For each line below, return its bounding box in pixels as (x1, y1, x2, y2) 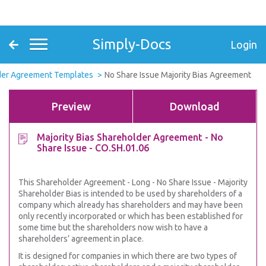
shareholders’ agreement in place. (18, 234, 144, 243)
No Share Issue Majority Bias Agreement (104, 70, 251, 80)
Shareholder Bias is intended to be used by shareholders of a (18, 189, 242, 198)
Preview (51, 100, 91, 112)
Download (169, 100, 220, 112)
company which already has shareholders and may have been (18, 200, 243, 210)
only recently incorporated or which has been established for (18, 211, 243, 221)
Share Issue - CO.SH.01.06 (37, 142, 149, 153)
